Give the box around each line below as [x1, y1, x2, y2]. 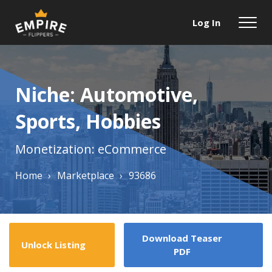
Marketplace [57, 169, 114, 182]
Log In [192, 16, 220, 29]
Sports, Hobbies [15, 108, 161, 134]
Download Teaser [142, 232, 223, 245]
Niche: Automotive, [15, 81, 198, 107]
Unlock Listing [21, 239, 86, 251]
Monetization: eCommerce [15, 141, 166, 157]
